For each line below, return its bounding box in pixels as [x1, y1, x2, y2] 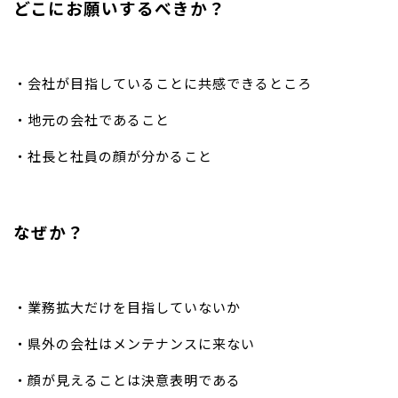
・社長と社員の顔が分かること [13, 146, 212, 165]
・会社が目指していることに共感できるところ [13, 73, 312, 92]
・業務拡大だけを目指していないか [13, 297, 241, 316]
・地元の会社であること [13, 109, 170, 129]
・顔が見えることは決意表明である [13, 370, 241, 389]
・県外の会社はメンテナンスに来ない [13, 333, 255, 353]
